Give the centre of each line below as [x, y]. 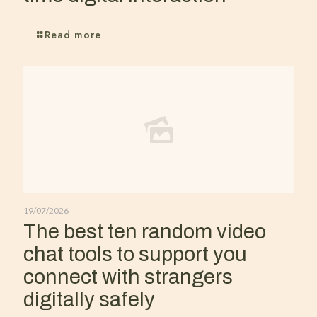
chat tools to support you [135, 255]
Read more [73, 35]
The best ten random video [145, 232]
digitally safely [89, 300]
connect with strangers [128, 277]
